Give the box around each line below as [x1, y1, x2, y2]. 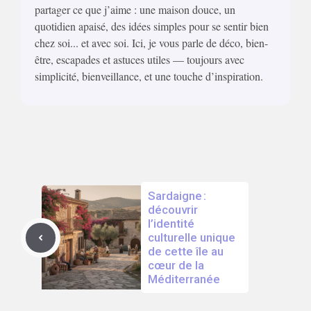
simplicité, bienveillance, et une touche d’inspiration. [35, 69, 263, 84]
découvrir [148, 203, 198, 217]
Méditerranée [148, 272, 220, 287]
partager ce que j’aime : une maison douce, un [35, 2, 235, 17]
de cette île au [148, 244, 224, 259]
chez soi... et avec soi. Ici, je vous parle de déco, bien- [35, 35, 268, 51]
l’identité [148, 217, 194, 231]
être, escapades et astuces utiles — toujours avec [35, 52, 244, 67]
